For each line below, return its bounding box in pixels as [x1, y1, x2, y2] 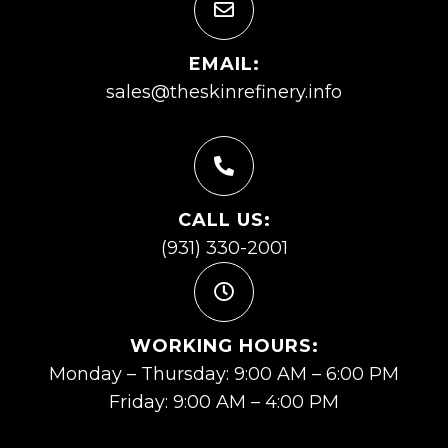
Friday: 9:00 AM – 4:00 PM [109, 391, 339, 414]
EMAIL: [188, 53, 260, 76]
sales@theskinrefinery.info [106, 81, 342, 104]
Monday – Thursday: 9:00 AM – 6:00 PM [49, 363, 399, 386]
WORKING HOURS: [129, 335, 319, 358]
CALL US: [177, 209, 271, 232]
